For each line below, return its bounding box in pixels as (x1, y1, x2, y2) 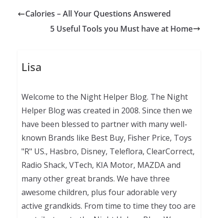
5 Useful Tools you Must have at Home (50, 23, 193, 34)
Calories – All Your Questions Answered (25, 8, 171, 19)
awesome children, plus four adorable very (21, 187, 177, 198)
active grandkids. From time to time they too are (21, 200, 196, 212)
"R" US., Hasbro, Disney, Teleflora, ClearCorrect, (21, 146, 195, 157)
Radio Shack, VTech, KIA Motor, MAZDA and (21, 160, 181, 171)
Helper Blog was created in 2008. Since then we (21, 105, 192, 116)
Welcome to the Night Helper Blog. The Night (21, 91, 188, 103)
